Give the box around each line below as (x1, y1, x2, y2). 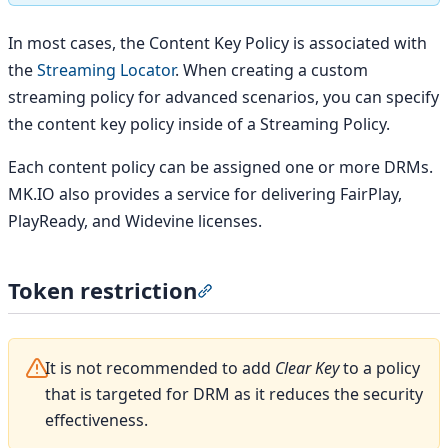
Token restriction (8, 274, 197, 305)
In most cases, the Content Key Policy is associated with (8, 31, 427, 54)
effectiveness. (45, 408, 148, 431)
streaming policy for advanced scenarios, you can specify (8, 85, 439, 108)
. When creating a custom (175, 58, 368, 81)
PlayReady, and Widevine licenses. (8, 209, 262, 232)
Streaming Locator (37, 58, 175, 81)
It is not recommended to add (45, 356, 275, 379)
